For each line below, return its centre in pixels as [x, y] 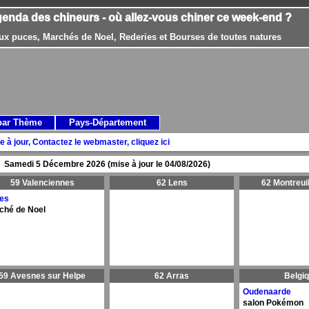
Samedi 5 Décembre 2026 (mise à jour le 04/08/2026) [107, 164]
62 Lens [172, 183]
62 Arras [172, 276]
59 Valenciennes [42, 183]
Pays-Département [108, 122]
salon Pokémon [273, 303]
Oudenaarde [267, 292]
